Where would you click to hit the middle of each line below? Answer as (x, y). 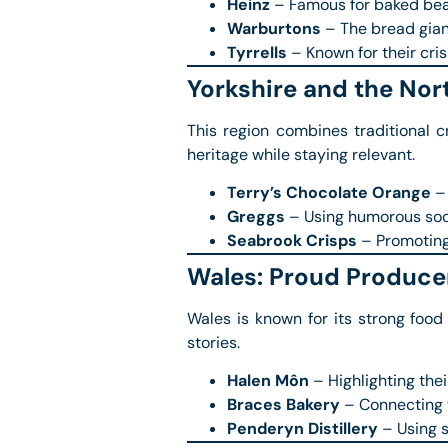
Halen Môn (268, 381)
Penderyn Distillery (302, 429)
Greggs (256, 216)
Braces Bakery (283, 405)
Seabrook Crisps (292, 240)
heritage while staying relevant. (301, 154)
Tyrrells (257, 52)
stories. (213, 342)
